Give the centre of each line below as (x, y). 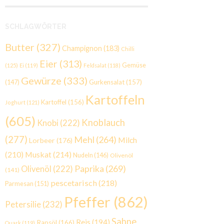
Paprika (89, 168)
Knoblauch (103, 122)
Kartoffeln (115, 99)
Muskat (38, 154)
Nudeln (83, 155)
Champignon (82, 48)
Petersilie (23, 204)
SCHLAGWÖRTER (36, 26)
